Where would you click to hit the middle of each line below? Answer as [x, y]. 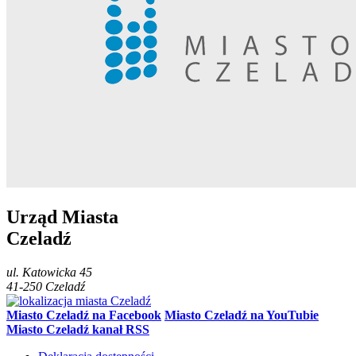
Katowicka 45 [57, 272]
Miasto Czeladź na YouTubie [242, 315]
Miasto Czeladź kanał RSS [78, 329]
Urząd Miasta [62, 217]
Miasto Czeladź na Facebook [84, 315]
